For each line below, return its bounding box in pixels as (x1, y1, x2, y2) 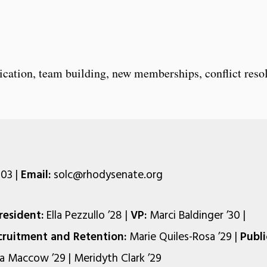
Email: (21, 166, 51, 184)
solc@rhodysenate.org (51, 166, 163, 184)
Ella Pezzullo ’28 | (44, 206, 131, 225)
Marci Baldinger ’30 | (147, 206, 246, 225)
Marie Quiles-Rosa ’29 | (126, 228, 240, 246)
